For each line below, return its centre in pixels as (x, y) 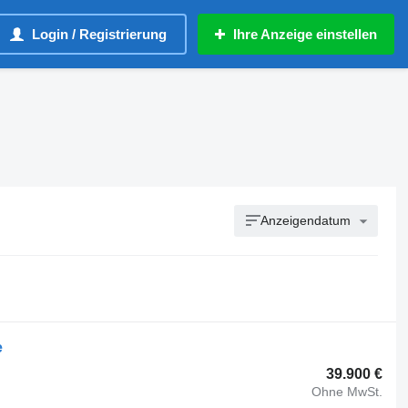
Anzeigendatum (306, 220)
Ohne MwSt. (347, 391)
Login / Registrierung (99, 34)
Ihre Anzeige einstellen (305, 34)
